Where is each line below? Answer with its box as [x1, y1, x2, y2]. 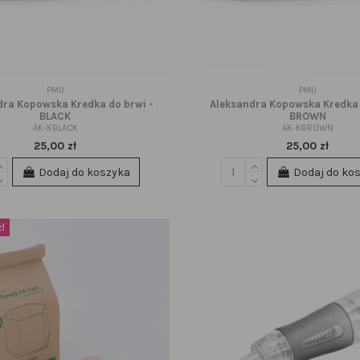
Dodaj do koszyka [38, 165, 130, 179]
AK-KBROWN [281, 122, 333, 133]
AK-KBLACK [32, 122, 78, 133]
